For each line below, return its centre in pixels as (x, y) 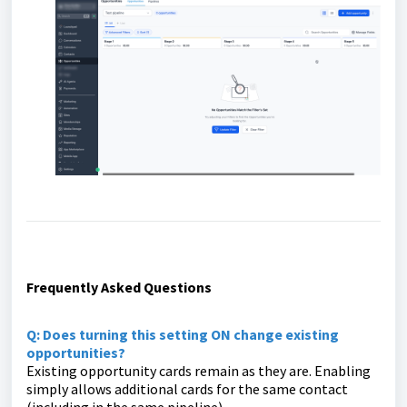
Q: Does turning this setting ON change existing (183, 335)
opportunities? (76, 353)
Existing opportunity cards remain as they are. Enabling (199, 371)
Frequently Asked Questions (119, 288)
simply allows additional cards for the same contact (187, 389)
